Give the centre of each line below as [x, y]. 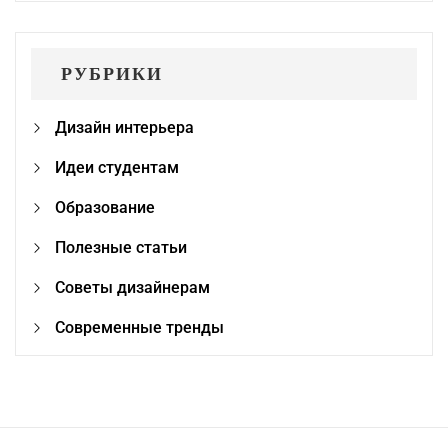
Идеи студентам [117, 167]
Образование [105, 207]
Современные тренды [139, 327]
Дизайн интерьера [124, 127]
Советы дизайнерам [132, 287]
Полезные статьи [121, 247]
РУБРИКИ [112, 73]
